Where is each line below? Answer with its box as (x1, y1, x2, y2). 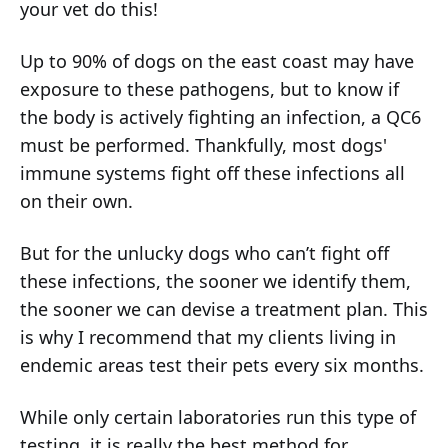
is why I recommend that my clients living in (20, 325, 396, 350)
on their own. (20, 189, 133, 214)
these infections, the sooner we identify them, (20, 269, 411, 294)
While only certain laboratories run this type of (20, 405, 416, 430)
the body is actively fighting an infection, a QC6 (20, 105, 421, 130)
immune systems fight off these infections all (20, 161, 405, 186)
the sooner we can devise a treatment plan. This (20, 297, 428, 322)
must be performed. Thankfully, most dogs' (20, 133, 387, 158)
